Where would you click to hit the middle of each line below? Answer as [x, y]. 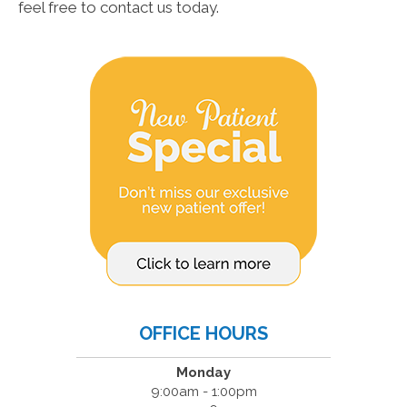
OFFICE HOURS [203, 334]
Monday [203, 373]
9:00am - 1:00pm [203, 392]
